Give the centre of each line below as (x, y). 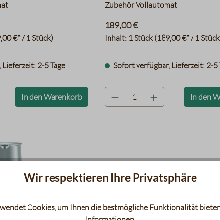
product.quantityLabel (142, 92)
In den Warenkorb (51, 97)
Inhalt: (117, 38)
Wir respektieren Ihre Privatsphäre (110, 177)
